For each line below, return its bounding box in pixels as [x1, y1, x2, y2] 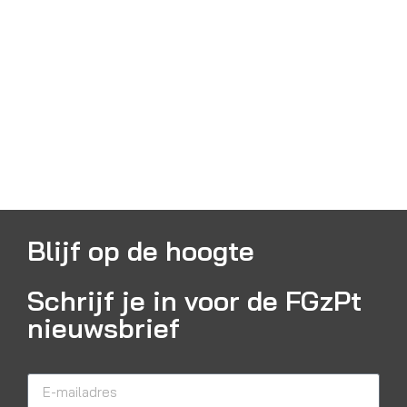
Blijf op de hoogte [27, 233, 254, 269]
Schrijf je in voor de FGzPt [27, 283, 362, 319]
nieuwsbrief [27, 311, 180, 346]
